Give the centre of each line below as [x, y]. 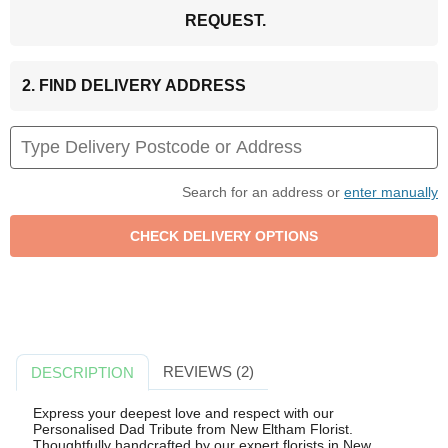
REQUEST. [225, 20]
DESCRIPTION [83, 372]
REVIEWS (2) [208, 371]
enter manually [391, 191]
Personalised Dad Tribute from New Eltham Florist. [192, 429]
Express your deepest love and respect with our [183, 413]
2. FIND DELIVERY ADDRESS [134, 85]
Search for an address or [263, 191]
